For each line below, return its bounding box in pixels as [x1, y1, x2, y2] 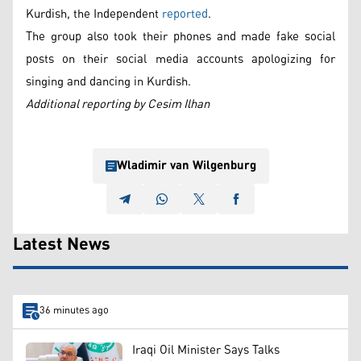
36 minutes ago [39, 301, 109, 322]
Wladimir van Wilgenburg [116, 153, 256, 177]
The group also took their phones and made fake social [26, 24, 335, 48]
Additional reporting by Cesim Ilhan [26, 92, 213, 116]
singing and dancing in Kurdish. [26, 69, 191, 93]
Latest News [13, 227, 110, 262]
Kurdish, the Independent [26, 2, 162, 26]
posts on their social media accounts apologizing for [26, 47, 335, 71]
